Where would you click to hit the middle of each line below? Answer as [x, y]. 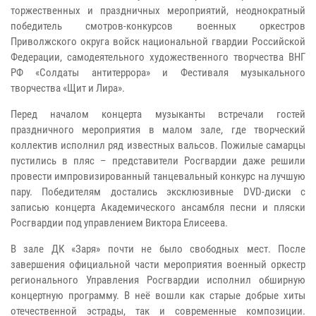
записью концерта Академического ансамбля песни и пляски [158, 207]
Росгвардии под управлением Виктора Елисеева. [119, 223]
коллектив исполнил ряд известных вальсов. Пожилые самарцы [158, 145]
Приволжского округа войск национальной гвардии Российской [158, 41]
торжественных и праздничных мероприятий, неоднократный [158, 10]
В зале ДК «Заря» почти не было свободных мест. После [158, 249]
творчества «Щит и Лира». [68, 88]
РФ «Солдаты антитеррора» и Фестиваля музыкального [158, 72]
